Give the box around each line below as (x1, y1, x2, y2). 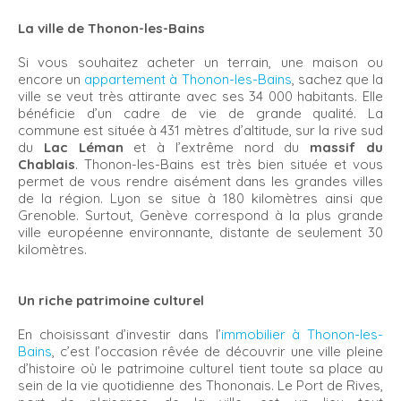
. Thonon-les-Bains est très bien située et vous (75, 156, 383, 173)
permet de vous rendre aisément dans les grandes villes (18, 173, 383, 190)
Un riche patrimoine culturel (18, 292, 204, 309)
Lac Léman (43, 139, 124, 156)
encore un (18, 71, 85, 88)
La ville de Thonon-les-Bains (18, 20, 205, 37)
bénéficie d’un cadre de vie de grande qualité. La (18, 105, 383, 122)
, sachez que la (291, 71, 384, 88)
